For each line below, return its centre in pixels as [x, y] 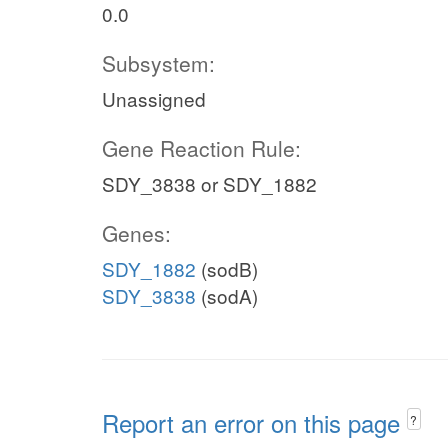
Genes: [136, 233]
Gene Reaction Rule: [201, 148]
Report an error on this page [254, 422]
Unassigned [154, 98]
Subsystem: [158, 63]
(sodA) [227, 295]
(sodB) [227, 268]
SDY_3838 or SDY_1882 [209, 183]
